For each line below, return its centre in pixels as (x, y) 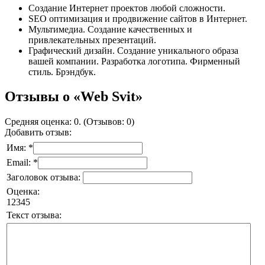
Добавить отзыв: (38, 132)
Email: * (22, 163)
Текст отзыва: (34, 215)
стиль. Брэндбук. (62, 72)
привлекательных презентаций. (92, 40)
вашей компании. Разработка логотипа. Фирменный (134, 61)
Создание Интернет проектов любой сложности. (127, 8)
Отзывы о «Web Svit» (74, 97)
